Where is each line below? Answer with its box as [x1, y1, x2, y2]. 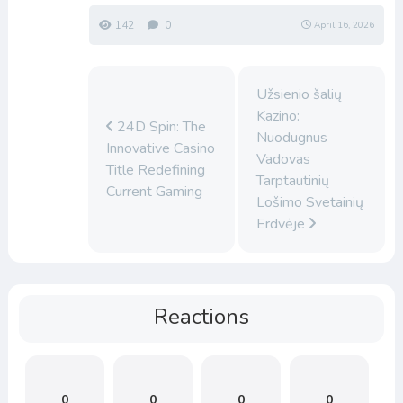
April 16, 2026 [314, 18, 375, 31]
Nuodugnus [256, 127, 328, 148]
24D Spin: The [112, 116, 206, 137]
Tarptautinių [256, 170, 330, 191]
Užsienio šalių [256, 84, 343, 104]
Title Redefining [105, 159, 205, 180]
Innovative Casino [105, 138, 215, 158]
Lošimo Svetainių [256, 192, 364, 212]
